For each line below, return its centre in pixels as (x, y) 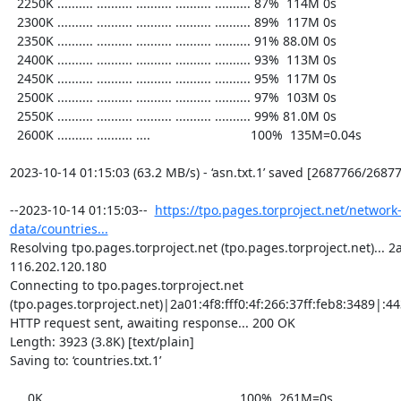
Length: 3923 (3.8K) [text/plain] (102, 341)
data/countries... (59, 229)
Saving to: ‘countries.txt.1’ (85, 360)
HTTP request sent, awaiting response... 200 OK (152, 323)
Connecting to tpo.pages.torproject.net (126, 285)
